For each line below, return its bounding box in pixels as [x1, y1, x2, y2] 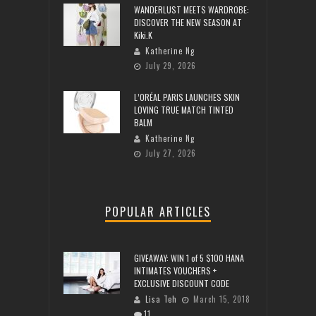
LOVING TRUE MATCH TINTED [134, 104, 233, 116]
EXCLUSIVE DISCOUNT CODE [134, 277, 229, 290]
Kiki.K [134, 29, 152, 42]
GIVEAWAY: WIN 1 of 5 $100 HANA [134, 252, 244, 265]
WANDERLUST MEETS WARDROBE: [134, 4, 249, 16]
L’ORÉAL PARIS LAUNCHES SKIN [134, 91, 240, 104]
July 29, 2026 [145, 60, 196, 72]
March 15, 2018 [193, 293, 250, 305]
